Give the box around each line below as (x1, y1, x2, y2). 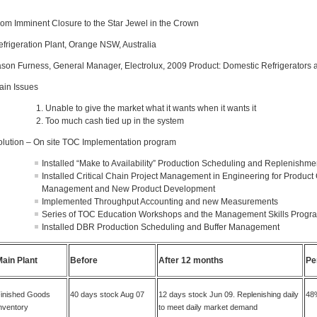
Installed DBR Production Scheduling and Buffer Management (42, 222, 280, 232)
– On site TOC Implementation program (24, 137, 177, 147)
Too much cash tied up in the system (45, 116, 185, 126)
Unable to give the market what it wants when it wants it (45, 103, 257, 113)
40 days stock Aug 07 (70, 290, 145, 299)
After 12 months (158, 255, 224, 265)
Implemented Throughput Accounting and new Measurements (42, 197, 281, 207)
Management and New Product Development (42, 184, 218, 194)
